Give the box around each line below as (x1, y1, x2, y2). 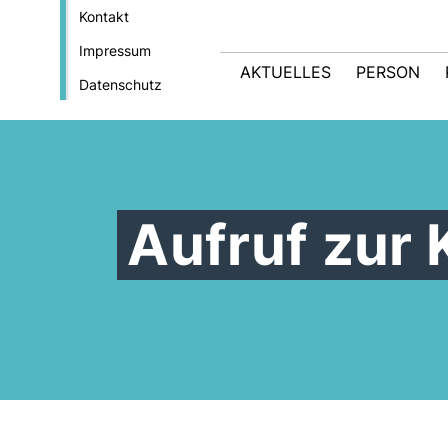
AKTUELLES (240, 62, 331, 82)
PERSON (356, 62, 420, 82)
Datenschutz (78, 76, 162, 93)
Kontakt (78, 8, 129, 25)
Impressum (78, 42, 151, 59)
